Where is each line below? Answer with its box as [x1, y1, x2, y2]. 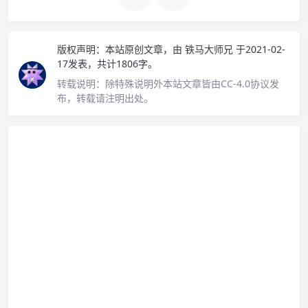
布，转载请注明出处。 [57, 91, 153, 104]
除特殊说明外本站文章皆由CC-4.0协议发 [105, 76, 279, 90]
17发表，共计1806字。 [57, 56, 157, 70]
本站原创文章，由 [105, 42, 182, 56]
